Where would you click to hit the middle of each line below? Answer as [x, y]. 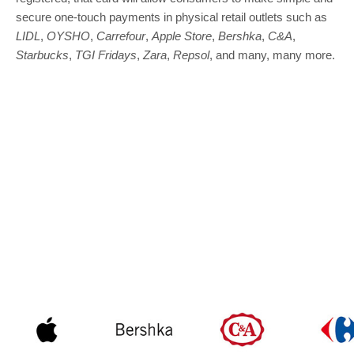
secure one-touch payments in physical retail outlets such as [171, 17]
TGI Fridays [106, 55]
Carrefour [121, 36]
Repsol [191, 55]
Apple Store [182, 36]
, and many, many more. [272, 55]
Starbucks [42, 55]
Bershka [240, 36]
